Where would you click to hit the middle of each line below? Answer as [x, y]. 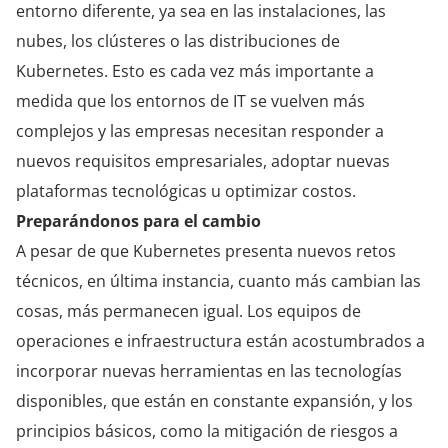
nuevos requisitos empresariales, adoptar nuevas [203, 160]
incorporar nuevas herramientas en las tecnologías [209, 370]
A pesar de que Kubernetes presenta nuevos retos [206, 250]
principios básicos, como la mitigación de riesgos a [207, 430]
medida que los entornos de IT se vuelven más [190, 100]
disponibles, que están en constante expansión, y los [214, 400]
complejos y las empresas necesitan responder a [200, 130]
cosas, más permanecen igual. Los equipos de [188, 310]
